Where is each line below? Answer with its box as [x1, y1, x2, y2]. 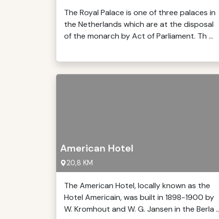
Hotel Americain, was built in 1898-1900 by [64, 192, 214, 202]
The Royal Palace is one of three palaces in [64, 7, 216, 18]
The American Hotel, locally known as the [64, 180, 210, 191]
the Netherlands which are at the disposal [64, 19, 214, 29]
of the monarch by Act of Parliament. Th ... [64, 31, 213, 41]
